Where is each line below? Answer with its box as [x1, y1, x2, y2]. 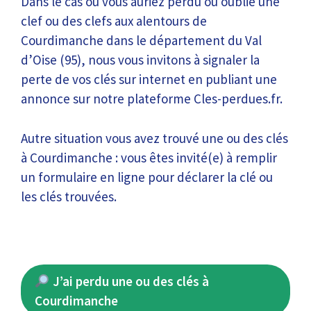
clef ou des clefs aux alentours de [21, 12, 207, 29]
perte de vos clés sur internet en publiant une [21, 71, 277, 87]
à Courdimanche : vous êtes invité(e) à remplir [21, 149, 277, 166]
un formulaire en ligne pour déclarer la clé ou [21, 168, 273, 185]
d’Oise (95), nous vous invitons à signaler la [21, 51, 260, 68]
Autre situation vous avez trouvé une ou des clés [21, 129, 288, 146]
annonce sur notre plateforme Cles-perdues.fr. [21, 90, 283, 107]
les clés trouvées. [21, 187, 117, 205]
